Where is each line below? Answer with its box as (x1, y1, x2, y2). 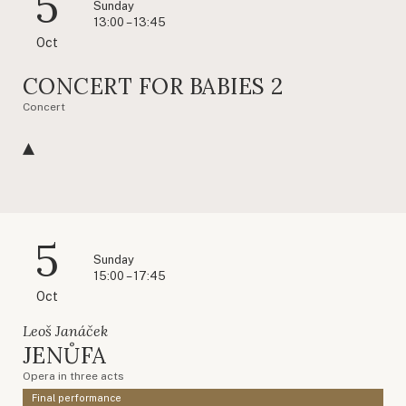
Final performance (32, 391, 121, 403)
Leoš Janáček (23, 321, 108, 340)
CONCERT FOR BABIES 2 (23, 72, 284, 101)
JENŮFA (23, 341, 107, 370)
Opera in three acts (23, 369, 123, 382)
